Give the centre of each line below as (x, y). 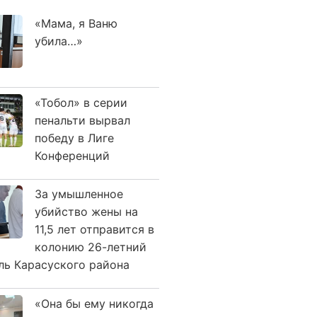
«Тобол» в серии (81, 102)
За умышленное (79, 194)
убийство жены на (86, 212)
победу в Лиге (74, 138)
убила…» (59, 41)
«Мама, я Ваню (76, 23)
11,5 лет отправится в (94, 229)
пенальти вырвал (82, 120)
